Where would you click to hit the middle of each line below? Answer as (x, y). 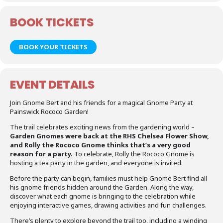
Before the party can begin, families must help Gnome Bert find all (109, 178)
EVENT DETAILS (52, 85)
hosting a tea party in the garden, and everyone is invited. (96, 163)
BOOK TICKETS (52, 22)
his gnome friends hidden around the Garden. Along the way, (102, 187)
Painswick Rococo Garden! (49, 111)
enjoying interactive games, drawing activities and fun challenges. (108, 205)
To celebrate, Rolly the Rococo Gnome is (134, 154)
